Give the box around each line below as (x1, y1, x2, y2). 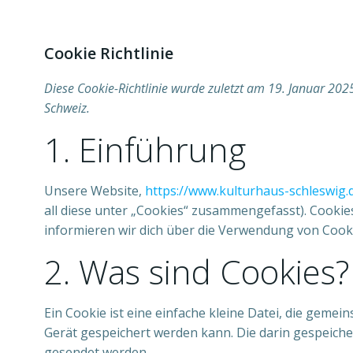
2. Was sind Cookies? (44, 249, 349, 294)
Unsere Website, (44, 182, 145, 199)
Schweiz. (44, 99, 90, 117)
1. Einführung (44, 127, 246, 172)
